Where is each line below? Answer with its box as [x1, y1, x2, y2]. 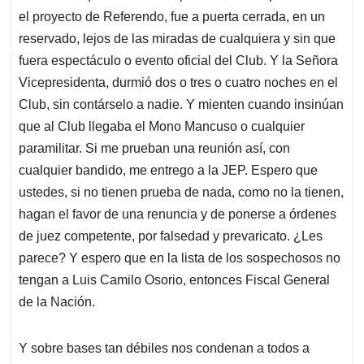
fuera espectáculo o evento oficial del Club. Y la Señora [19, 53, 338, 67]
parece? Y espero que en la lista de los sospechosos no [19, 250, 340, 265]
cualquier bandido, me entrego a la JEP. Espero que [19, 162, 318, 177]
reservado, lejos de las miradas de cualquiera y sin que [19, 31, 336, 45]
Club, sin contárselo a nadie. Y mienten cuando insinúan [19, 97, 344, 111]
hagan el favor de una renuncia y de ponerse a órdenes [19, 206, 336, 221]
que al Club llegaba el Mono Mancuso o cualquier [19, 119, 305, 133]
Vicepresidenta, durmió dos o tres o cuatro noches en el [19, 75, 338, 89]
